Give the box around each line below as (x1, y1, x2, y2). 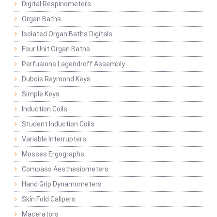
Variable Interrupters (22, 135, 86, 143)
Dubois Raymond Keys (22, 75, 91, 83)
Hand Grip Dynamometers (22, 180, 102, 188)
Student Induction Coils (22, 120, 94, 128)
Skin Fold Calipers (22, 195, 76, 203)
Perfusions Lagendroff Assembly (22, 60, 125, 68)
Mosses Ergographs (22, 150, 84, 158)
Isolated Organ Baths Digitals (22, 30, 112, 38)
